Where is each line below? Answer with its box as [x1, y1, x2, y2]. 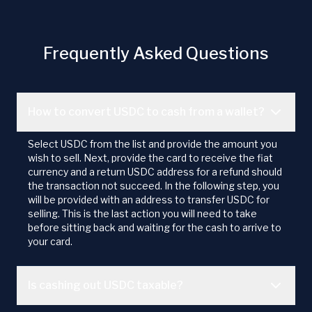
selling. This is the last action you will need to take [28, 208, 257, 220]
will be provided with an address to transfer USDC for [28, 194, 270, 206]
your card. [28, 235, 72, 248]
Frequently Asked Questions [43, 43, 269, 64]
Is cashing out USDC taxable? [28, 279, 183, 292]
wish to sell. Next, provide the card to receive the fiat [28, 152, 273, 164]
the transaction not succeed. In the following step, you [28, 180, 279, 192]
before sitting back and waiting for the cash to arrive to [28, 221, 281, 234]
